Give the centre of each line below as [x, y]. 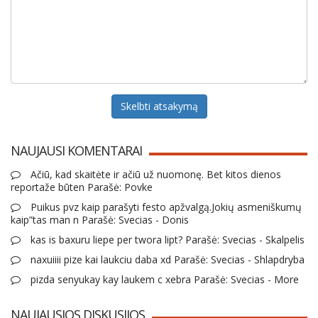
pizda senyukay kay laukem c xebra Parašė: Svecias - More [163, 279]
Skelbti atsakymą [159, 106]
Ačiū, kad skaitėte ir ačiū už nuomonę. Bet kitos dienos [154, 174]
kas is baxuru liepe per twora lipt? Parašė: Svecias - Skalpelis [166, 239]
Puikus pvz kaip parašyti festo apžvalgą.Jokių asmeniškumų [165, 207]
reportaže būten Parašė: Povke [82, 187]
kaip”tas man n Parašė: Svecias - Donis [100, 219]
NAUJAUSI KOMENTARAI [76, 150]
